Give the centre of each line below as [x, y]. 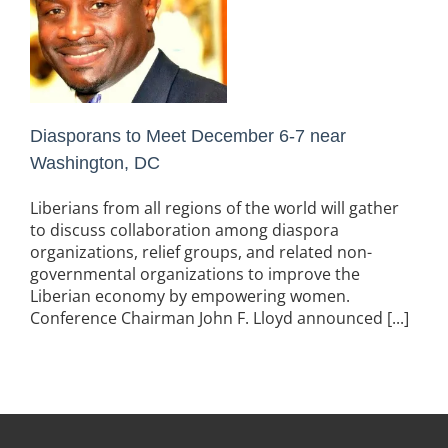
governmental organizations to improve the [195, 274]
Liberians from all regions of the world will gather [214, 208]
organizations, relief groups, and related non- [201, 252]
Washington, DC [95, 163]
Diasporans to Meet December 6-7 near [188, 136]
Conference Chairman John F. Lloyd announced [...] [219, 318]
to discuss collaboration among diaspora [184, 230]
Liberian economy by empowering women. [192, 296]
